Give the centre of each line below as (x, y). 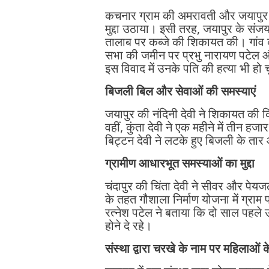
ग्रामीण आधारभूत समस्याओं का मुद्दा (180, 163)
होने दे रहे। (128, 226)
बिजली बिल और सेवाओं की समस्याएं (180, 91)
